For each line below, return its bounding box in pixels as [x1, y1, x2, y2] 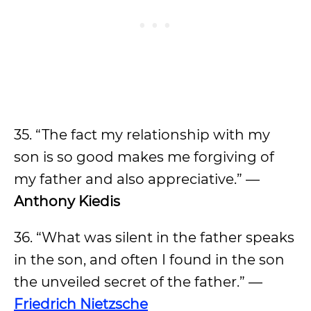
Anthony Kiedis [14, 193, 120, 210]
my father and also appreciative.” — [14, 171, 260, 187]
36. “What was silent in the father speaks [14, 229, 294, 246]
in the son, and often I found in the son [14, 251, 285, 268]
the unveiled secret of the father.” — [14, 274, 262, 290]
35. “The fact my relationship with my [14, 126, 270, 143]
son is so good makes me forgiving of [14, 149, 274, 165]
